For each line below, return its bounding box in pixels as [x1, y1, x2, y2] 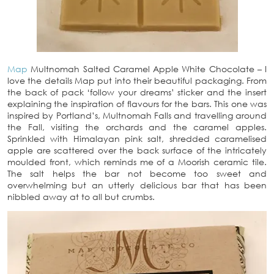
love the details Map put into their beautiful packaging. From [7, 75, 267, 86]
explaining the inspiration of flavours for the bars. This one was [7, 98, 267, 109]
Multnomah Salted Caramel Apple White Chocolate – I [28, 64, 267, 75]
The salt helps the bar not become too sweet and [7, 168, 267, 179]
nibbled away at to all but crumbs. [7, 191, 155, 202]
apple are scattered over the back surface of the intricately [7, 145, 267, 156]
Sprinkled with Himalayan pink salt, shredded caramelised [7, 133, 267, 144]
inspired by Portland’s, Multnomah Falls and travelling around [7, 110, 267, 121]
